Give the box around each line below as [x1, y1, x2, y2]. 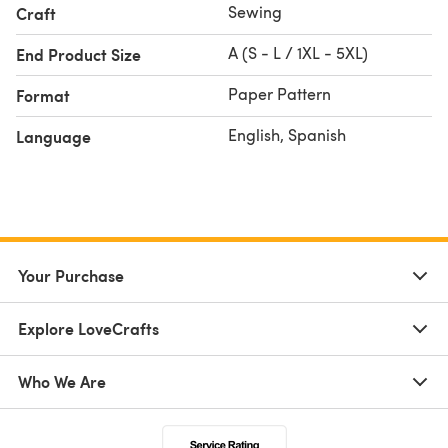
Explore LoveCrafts [18, 316, 159, 340]
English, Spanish [228, 123, 346, 145]
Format [16, 83, 70, 107]
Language [16, 124, 91, 148]
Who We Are [18, 369, 106, 393]
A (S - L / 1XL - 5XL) [228, 41, 368, 63]
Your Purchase [18, 263, 124, 287]
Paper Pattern [228, 82, 331, 104]
